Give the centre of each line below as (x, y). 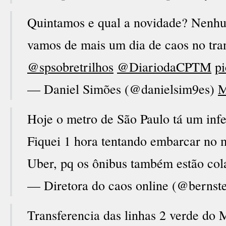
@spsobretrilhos (70, 67)
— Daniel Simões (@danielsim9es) (123, 89)
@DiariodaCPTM (164, 67)
